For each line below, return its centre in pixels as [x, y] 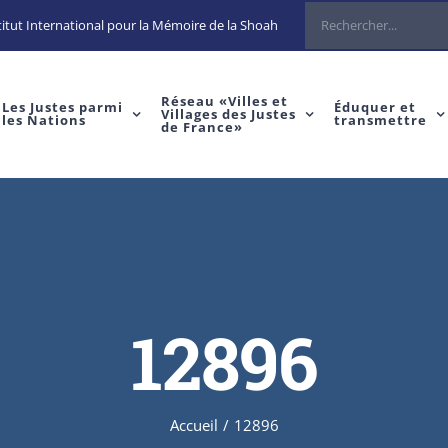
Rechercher [337, 16]
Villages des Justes [228, 113]
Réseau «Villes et [224, 100]
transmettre [380, 120]
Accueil [193, 424]
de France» [201, 126]
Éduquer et [374, 107]
